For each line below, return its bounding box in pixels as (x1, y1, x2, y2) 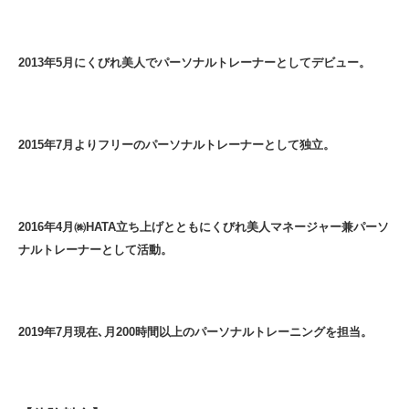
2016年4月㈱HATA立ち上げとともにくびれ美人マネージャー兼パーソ (18, 219, 389, 234)
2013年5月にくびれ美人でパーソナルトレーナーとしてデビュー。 (18, 55, 371, 69)
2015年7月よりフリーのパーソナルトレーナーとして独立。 (18, 137, 335, 152)
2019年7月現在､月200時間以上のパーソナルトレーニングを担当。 (18, 324, 372, 339)
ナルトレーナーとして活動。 (18, 242, 173, 257)
